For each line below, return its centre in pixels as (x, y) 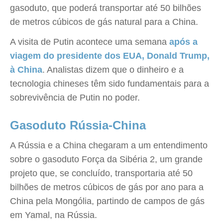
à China (26, 70)
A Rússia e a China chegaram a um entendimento (109, 145)
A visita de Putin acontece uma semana (90, 42)
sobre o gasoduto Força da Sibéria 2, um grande (106, 159)
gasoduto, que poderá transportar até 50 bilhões (106, 8)
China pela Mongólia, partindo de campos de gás (107, 201)
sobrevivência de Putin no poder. (75, 98)
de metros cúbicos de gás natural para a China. (104, 22)
